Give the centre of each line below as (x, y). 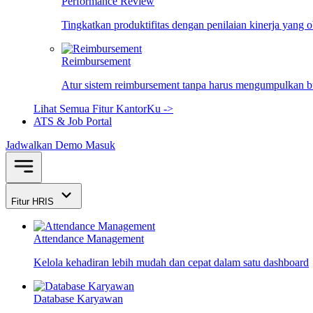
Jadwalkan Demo (45, 145)
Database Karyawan (78, 299)
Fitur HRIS (34, 202)
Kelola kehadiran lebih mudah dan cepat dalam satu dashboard (171, 262)
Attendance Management (89, 239)
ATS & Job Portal (73, 121)
